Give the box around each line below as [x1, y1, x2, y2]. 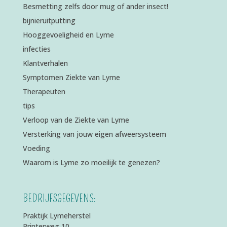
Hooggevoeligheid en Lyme [22, 30, 114, 40]
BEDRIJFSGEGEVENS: [22, 192, 96, 205]
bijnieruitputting [22, 16, 75, 26]
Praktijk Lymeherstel [22, 210, 91, 220]
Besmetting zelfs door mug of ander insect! [22, 2, 168, 12]
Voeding [22, 143, 50, 154]
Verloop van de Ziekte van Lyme [22, 115, 129, 125]
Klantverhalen [22, 58, 68, 68]
